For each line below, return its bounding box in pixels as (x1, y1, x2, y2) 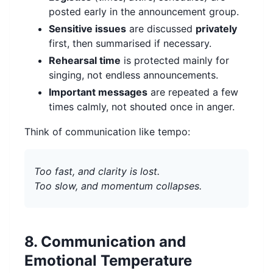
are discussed (126, 23, 196, 35)
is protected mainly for (121, 54, 229, 67)
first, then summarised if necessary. (49, 37, 211, 50)
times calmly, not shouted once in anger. (49, 101, 235, 113)
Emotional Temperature (24, 252, 192, 270)
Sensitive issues (49, 23, 126, 35)
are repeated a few (147, 86, 238, 99)
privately (196, 23, 237, 35)
